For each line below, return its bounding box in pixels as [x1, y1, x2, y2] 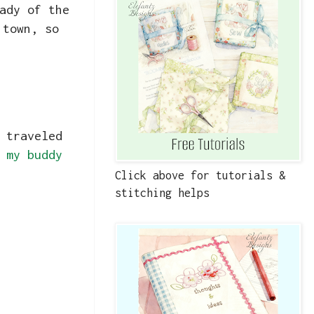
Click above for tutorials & [115, 169, 285, 182]
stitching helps [115, 186, 210, 200]
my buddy [6, 146, 62, 162]
